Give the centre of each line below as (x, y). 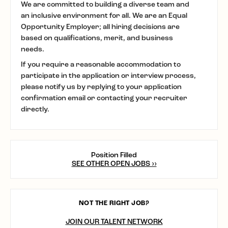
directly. (35, 109)
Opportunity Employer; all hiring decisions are (100, 27)
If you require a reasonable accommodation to (101, 64)
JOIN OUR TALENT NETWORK (114, 222)
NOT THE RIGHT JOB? (114, 203)
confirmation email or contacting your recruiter (104, 98)
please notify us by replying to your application (101, 87)
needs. (33, 49)
